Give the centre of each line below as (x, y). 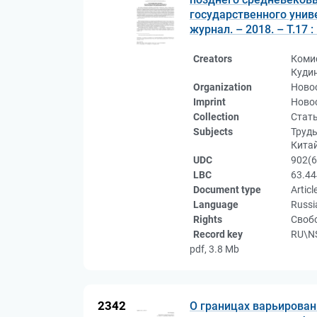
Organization (223, 87)
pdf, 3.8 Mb (214, 249)
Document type (227, 190)
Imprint (209, 102)
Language (216, 204)
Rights (208, 219)
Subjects (213, 132)
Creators (213, 59)
